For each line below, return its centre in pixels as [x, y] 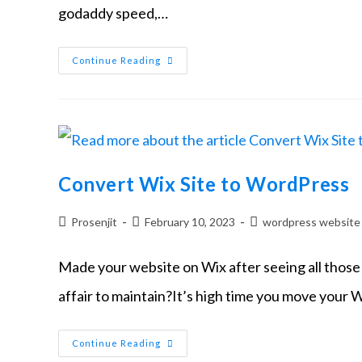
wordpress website [311, 222]
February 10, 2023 [190, 222]
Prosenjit [94, 222]
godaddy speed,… [113, 13]
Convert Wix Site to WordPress [204, 184]
